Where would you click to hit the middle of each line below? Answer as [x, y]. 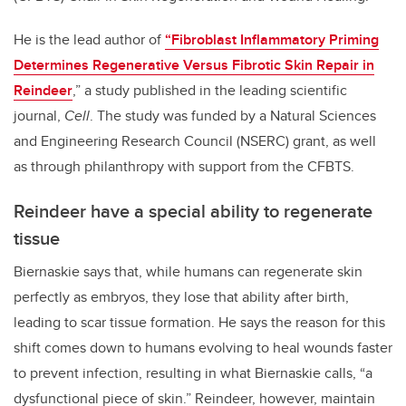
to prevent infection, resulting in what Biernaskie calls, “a [193, 373]
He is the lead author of [89, 40]
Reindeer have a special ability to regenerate [193, 211]
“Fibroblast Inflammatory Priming [272, 40]
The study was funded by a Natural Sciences [237, 116]
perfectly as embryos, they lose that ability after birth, [181, 297]
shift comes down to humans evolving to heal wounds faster [203, 348]
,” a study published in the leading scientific [210, 91]
